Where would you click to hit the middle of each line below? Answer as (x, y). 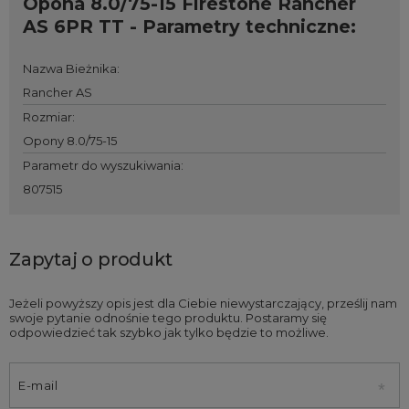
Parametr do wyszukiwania (102, 166)
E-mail (38, 386)
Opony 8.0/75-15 (70, 141)
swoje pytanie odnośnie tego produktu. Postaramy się (168, 318)
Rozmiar (47, 117)
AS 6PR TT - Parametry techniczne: (189, 27)
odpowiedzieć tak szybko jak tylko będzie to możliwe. (169, 333)
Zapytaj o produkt (91, 260)
